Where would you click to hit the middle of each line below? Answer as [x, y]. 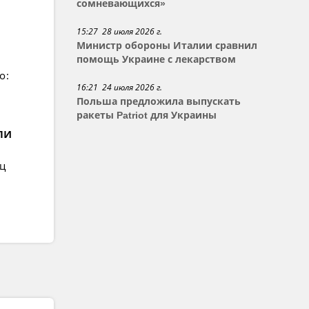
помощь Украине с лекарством [157, 59]
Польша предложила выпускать [159, 101]
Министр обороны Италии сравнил [167, 46]
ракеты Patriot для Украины [147, 115]
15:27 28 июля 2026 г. [120, 31]
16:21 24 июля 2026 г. [120, 87]
